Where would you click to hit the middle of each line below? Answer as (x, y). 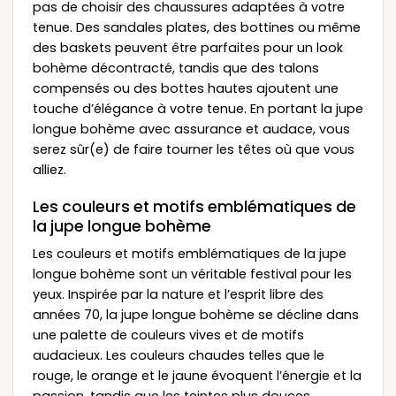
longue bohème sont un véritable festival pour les (192, 274)
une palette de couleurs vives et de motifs (168, 335)
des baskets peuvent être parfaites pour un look (187, 48)
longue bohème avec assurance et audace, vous (191, 129)
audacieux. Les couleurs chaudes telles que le (178, 355)
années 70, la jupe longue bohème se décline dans (195, 314)
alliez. (49, 170)
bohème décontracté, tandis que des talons (175, 69)
